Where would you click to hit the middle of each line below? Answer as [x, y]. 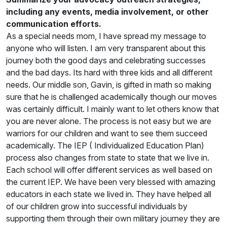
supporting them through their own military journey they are [113, 218]
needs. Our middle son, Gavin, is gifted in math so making [109, 84]
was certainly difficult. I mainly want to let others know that [112, 109]
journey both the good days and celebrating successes [106, 60]
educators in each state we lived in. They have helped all [109, 194]
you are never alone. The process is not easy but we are [109, 121]
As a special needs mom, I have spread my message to [106, 36]
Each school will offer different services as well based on [109, 169]
